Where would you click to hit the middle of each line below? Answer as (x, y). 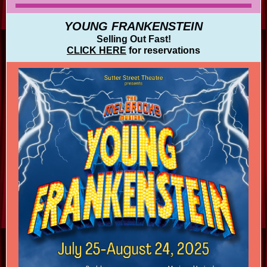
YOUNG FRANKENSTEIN (133, 26)
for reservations (163, 50)
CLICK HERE (97, 50)
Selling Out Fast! (133, 39)
